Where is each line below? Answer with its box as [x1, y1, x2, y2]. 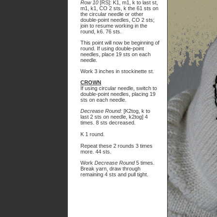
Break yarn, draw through [80, 166, 140, 171]
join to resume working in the [80, 23, 147, 29]
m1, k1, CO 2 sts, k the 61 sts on [80, 5, 158, 11]
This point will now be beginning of [80, 40, 159, 46]
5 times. [135, 160, 155, 166]
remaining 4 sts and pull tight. [80, 171, 148, 177]
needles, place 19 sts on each [80, 51, 151, 57]
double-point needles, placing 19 [80, 91, 155, 97]
